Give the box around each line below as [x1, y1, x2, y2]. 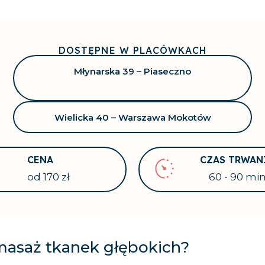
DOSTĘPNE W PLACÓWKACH [58, 44, 207, 56]
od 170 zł [27, 171, 70, 183]
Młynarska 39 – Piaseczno [74, 65, 191, 77]
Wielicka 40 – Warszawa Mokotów [54, 111, 211, 123]
